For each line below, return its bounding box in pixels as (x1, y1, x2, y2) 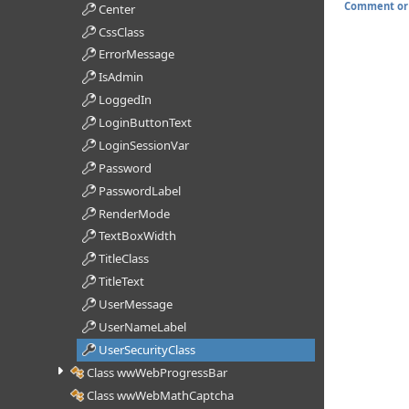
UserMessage (98, 296, 173, 313)
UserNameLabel (98, 318, 186, 335)
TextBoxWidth (98, 227, 176, 245)
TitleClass (98, 250, 149, 267)
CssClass (98, 23, 144, 40)
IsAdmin (98, 68, 143, 86)
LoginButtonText (98, 114, 192, 131)
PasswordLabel (98, 182, 181, 199)
